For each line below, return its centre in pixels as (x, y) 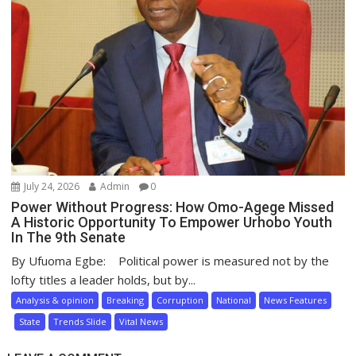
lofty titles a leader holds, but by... (104, 279)
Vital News (141, 321)
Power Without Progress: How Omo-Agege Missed (173, 207)
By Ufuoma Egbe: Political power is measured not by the (170, 260)
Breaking (126, 300)
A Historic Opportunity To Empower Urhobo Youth (172, 222)
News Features (296, 300)
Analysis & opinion (55, 300)
